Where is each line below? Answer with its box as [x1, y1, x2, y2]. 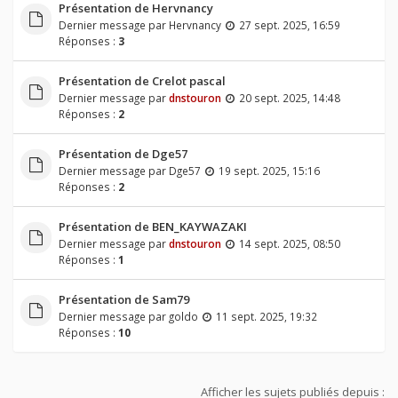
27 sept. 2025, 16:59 [238, 18, 340, 33]
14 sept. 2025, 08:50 [238, 236, 340, 251]
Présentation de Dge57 [58, 146, 187, 163]
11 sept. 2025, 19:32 [215, 309, 317, 324]
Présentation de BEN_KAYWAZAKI [58, 219, 247, 235]
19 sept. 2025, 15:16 [218, 163, 320, 179]
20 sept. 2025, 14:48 [238, 91, 340, 106]
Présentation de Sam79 [58, 291, 189, 308]
